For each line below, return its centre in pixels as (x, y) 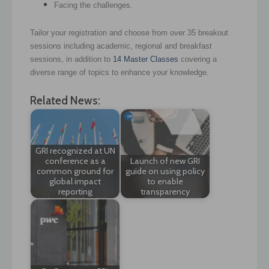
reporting (75, 192)
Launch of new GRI (165, 161)
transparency (165, 192)
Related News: (65, 100)
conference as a (75, 161)
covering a (199, 59)
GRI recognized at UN (75, 151)
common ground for (75, 171)
